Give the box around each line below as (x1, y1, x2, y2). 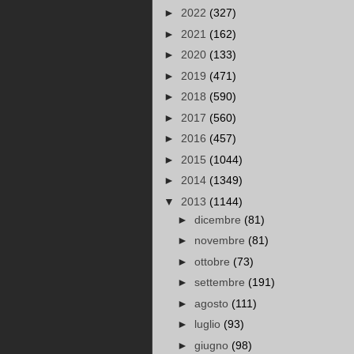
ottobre (194, 254, 233, 268)
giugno (194, 338, 232, 352)
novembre (194, 234, 248, 247)
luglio (194, 318, 224, 331)
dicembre (194, 213, 244, 226)
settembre (194, 276, 248, 289)
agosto (194, 296, 232, 310)
